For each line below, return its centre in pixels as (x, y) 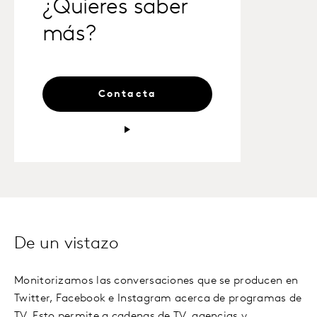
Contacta (127, 94)
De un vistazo (66, 244)
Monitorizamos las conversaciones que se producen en (156, 281)
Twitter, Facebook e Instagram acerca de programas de (158, 299)
